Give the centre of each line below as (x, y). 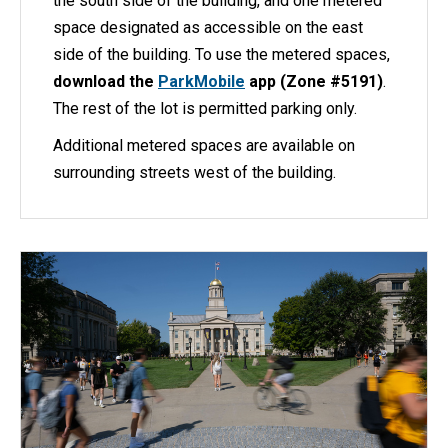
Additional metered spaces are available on (204, 145)
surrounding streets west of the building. (194, 172)
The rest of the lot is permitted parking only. (205, 108)
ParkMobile (201, 81)
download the (105, 81)
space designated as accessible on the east (208, 27)
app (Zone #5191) (314, 81)
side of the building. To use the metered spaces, (221, 54)
